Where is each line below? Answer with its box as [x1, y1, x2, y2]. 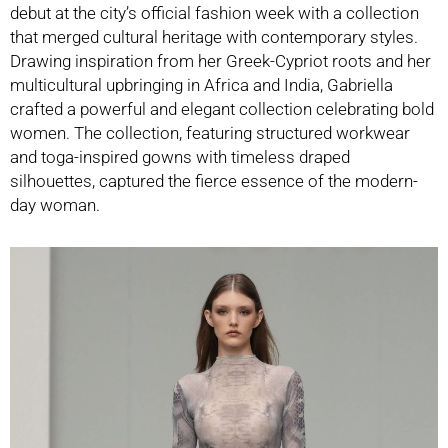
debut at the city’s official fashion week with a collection [10, 3, 419, 24]
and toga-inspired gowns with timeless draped [10, 147, 350, 168]
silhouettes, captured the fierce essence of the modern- [10, 171, 418, 192]
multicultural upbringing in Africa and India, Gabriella [10, 75, 393, 96]
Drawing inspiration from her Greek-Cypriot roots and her [10, 51, 431, 72]
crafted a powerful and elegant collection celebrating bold [10, 99, 434, 120]
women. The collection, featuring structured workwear [10, 123, 410, 144]
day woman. [10, 195, 104, 216]
